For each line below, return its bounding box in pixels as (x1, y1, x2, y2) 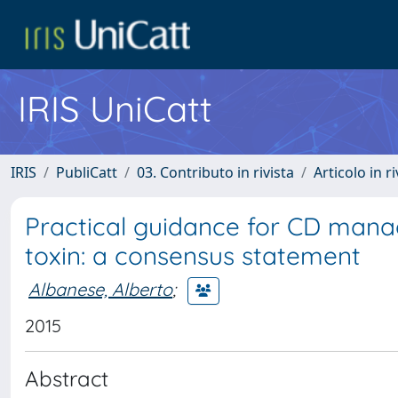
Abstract (25, 365, 108, 392)
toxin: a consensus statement (25, 240, 361, 271)
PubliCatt (56, 163, 117, 182)
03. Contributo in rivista (137, 163, 294, 182)
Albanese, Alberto (28, 277, 172, 300)
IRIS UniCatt (18, 86, 212, 131)
